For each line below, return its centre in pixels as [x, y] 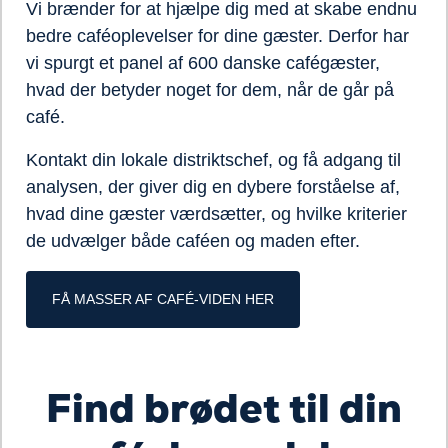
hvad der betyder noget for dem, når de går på [210, 90]
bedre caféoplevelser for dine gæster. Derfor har [217, 36]
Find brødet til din [224, 408]
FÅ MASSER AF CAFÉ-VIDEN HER [163, 299]
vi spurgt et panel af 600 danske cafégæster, [203, 63]
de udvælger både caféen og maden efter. [193, 241]
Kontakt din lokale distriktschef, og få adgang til [213, 160]
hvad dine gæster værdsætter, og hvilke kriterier [216, 214]
